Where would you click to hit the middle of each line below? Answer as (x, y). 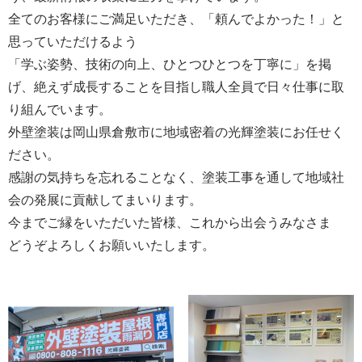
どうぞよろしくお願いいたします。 (112, 246)
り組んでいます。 (60, 110)
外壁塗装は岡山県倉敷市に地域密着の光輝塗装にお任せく (176, 133)
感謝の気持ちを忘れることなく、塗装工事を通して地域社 (176, 178)
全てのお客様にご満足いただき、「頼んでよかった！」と (176, 19)
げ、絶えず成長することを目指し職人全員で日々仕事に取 (176, 87)
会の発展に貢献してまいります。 (105, 200)
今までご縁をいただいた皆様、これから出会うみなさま (170, 223)
